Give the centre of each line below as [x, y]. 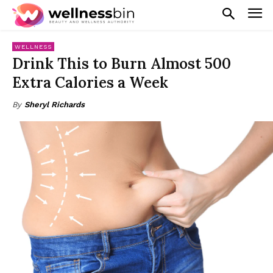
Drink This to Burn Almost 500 [122, 63]
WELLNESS [33, 46]
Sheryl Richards [55, 104]
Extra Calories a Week [90, 82]
